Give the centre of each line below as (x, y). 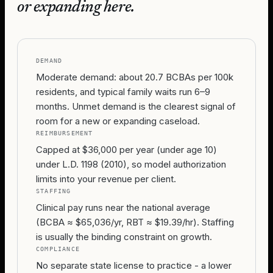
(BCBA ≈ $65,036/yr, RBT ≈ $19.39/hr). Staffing (135, 222)
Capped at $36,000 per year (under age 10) (126, 150)
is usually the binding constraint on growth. (124, 237)
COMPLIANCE (58, 249)
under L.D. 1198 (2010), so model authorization (131, 164)
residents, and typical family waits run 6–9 (123, 92)
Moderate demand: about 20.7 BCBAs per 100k (135, 77)
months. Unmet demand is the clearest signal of (136, 106)
